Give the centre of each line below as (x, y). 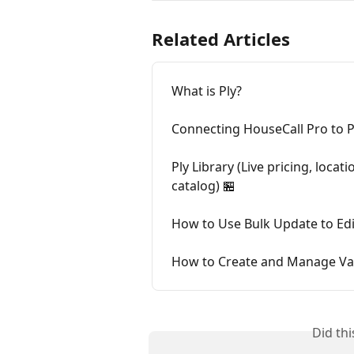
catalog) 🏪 (203, 185)
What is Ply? (207, 90)
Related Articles (221, 38)
